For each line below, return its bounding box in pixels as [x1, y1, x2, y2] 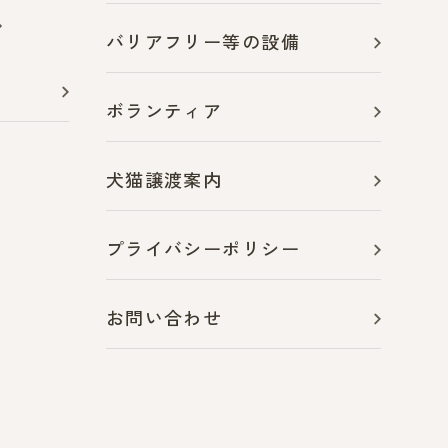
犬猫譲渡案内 [105, 170, 223, 192]
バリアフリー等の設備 [105, 32, 301, 54]
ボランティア [105, 101, 223, 123]
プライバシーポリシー [105, 239, 301, 261]
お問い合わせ [105, 308, 223, 330]
